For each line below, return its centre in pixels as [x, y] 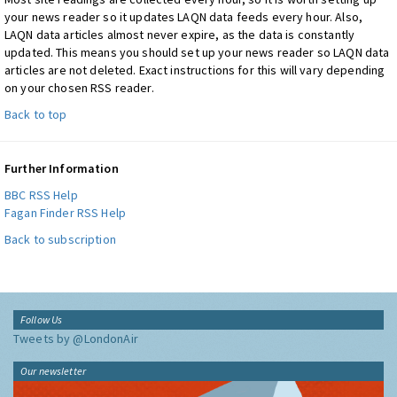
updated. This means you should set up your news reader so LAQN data [197, 52]
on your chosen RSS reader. [79, 87]
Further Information [62, 168]
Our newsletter [53, 370]
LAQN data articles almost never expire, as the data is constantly [180, 34]
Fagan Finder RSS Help [65, 212]
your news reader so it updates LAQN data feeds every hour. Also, [183, 16]
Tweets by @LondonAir [76, 338]
